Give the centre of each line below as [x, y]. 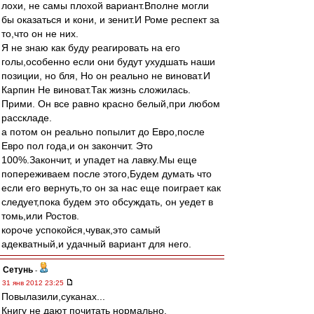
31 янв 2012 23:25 [34, 283]
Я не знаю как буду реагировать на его [91, 48]
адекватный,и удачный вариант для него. [96, 244]
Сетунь [18, 270]
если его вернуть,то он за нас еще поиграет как [111, 188]
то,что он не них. [40, 34]
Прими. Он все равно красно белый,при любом [111, 104]
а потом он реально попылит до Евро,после [103, 132]
